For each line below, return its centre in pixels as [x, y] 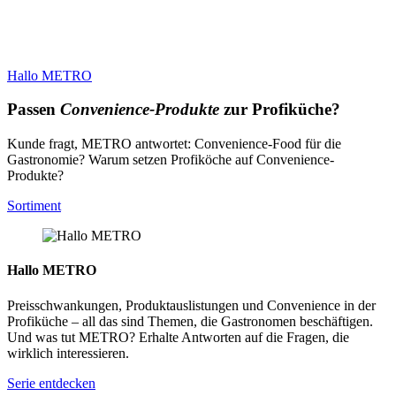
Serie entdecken [51, 383]
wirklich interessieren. [68, 353]
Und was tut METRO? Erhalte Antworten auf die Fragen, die [178, 337]
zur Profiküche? [280, 110]
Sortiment [34, 206]
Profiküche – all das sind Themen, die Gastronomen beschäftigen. [190, 321]
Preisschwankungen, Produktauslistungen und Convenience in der [191, 305]
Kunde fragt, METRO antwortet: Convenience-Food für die [174, 144]
